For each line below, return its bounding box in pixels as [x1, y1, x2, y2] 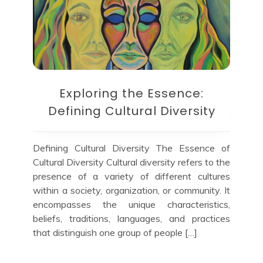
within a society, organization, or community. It [33, 184, 230, 196]
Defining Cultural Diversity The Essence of [33, 141, 230, 154]
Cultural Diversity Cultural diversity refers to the [33, 156, 230, 168]
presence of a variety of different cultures [33, 170, 230, 182]
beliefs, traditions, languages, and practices [33, 212, 230, 224]
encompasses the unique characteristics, [33, 198, 230, 210]
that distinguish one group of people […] [33, 226, 197, 238]
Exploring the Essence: [59, 85, 204, 102]
